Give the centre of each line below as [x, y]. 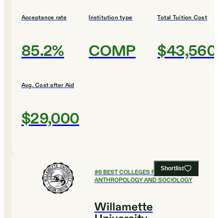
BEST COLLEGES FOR [133, 173]
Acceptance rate [44, 18]
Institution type [111, 18]
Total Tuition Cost [182, 18]
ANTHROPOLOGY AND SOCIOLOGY [143, 180]
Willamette [124, 208]
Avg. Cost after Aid [48, 85]
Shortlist [172, 169]
